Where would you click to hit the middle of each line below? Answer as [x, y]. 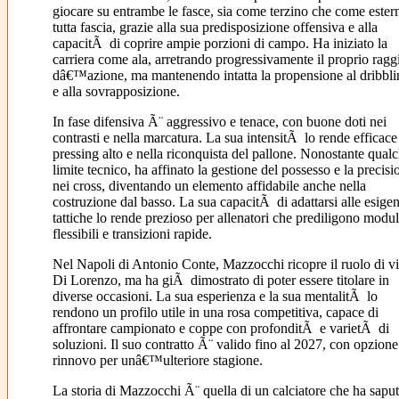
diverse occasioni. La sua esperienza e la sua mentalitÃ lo [215, 297]
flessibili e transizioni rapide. [132, 234]
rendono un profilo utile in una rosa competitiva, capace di [215, 313]
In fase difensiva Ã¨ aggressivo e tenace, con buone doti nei [219, 122]
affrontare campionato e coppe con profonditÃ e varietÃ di [220, 329]
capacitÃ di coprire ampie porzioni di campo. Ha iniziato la [220, 44]
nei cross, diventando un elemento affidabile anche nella [209, 186]
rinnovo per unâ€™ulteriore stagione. [157, 361]
